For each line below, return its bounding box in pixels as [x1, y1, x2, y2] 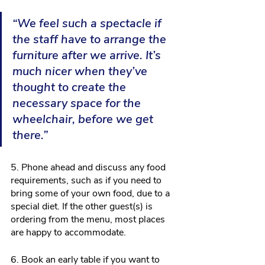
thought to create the [12, 79, 129, 96]
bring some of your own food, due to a [11, 187, 172, 201]
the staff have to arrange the [12, 31, 169, 48]
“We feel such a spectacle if [12, 15, 164, 32]
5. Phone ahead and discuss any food [11, 161, 168, 174]
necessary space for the [12, 95, 144, 112]
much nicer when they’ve [12, 63, 150, 80]
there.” [12, 127, 48, 144]
